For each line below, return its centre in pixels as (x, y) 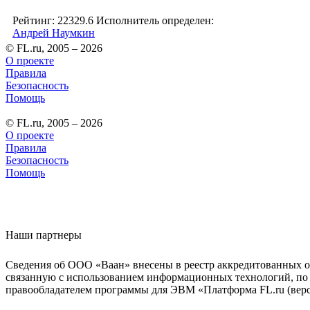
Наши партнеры (44, 235)
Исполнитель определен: (155, 20)
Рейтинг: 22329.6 (53, 20)
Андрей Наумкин (54, 33)
